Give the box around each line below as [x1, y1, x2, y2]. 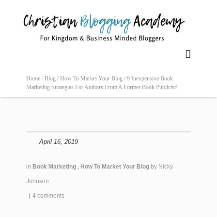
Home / [26, 75, 45, 82]
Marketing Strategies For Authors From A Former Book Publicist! [26, 83, 178, 91]
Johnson [26, 177, 49, 185]
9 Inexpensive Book [127, 75, 173, 82]
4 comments [32, 192, 64, 199]
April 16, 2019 [39, 138, 78, 145]
